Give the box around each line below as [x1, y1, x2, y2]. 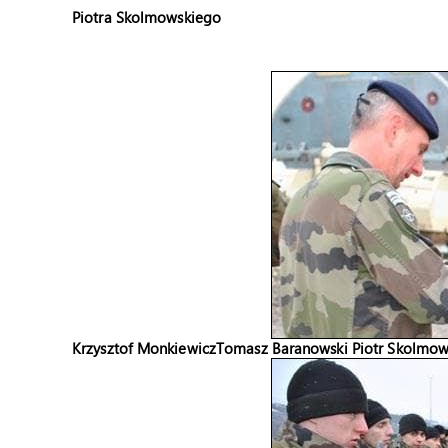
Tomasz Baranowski [216, 338, 348, 358]
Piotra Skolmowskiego [72, 7, 221, 27]
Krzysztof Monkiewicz [72, 338, 216, 358]
